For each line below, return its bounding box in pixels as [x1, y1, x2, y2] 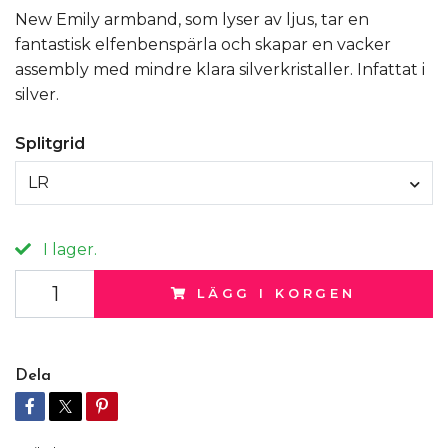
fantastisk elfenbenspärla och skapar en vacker [15, 35, 391, 54]
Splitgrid [15, 134, 85, 153]
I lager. [39, 239, 97, 259]
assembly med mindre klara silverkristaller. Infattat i [15, 60, 425, 79]
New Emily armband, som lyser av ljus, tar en [15, 10, 369, 29]
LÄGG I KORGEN [196, 285, 356, 301]
